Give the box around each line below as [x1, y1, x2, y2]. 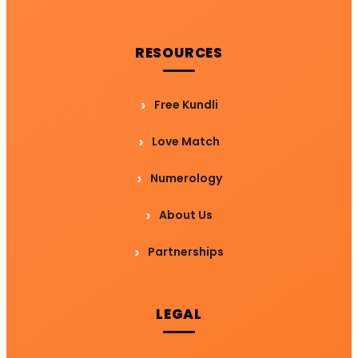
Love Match [152, 133, 220, 150]
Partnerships [148, 244, 224, 261]
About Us [159, 207, 213, 224]
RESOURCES [134, 43, 224, 63]
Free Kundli [153, 97, 218, 113]
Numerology [149, 170, 222, 187]
